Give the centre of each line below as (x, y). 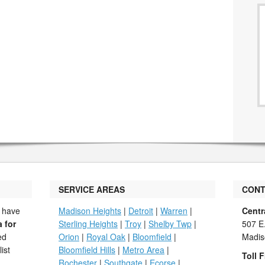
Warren (174, 211)
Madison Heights (90, 211)
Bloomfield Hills (87, 250)
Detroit (141, 211)
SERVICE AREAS (92, 189)
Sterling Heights (88, 224)
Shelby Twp (170, 224)
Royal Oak (106, 237)
